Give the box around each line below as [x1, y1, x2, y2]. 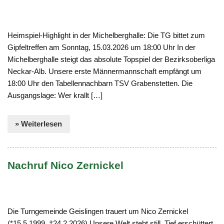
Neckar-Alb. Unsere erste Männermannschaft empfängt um [7, 67, 202, 76]
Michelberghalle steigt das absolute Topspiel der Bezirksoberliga [7, 55, 215, 64]
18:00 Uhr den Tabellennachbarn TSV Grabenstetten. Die [7, 79, 193, 88]
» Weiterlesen [15, 119, 62, 128]
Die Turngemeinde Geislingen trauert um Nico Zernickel [7, 206, 188, 215]
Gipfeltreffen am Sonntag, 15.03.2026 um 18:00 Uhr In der [7, 43, 196, 52]
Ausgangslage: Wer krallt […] [7, 91, 103, 100]
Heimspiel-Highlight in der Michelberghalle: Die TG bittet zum [7, 31, 205, 40]
